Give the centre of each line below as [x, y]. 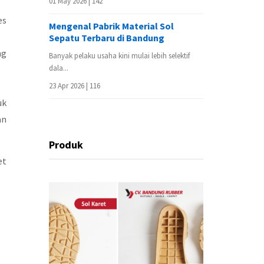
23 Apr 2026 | [69, 86]
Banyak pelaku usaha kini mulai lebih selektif [119, 56]
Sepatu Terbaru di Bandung [107, 38]
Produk [66, 145]
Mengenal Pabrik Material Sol [111, 26]
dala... [59, 68]
